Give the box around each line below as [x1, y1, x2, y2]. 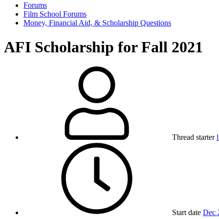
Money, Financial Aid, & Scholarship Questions [23, 19, 171, 27]
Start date [172, 208, 201, 217]
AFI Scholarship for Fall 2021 [4, 38, 203, 56]
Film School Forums [23, 10, 87, 19]
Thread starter [172, 133, 215, 142]
